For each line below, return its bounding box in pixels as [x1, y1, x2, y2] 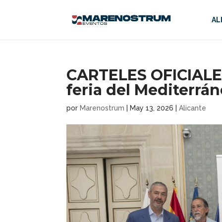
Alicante [179, 104, 207, 112]
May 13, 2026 [130, 104, 174, 112]
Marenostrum [80, 104, 125, 112]
